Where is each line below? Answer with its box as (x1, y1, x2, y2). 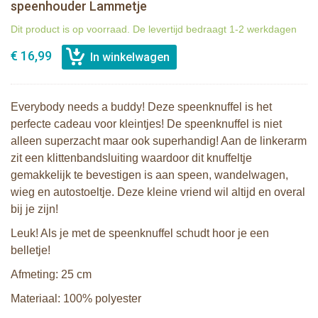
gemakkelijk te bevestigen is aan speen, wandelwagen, (11, 169, 288, 182)
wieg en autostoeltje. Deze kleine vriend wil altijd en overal (11, 186, 305, 199)
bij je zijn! (11, 203, 58, 216)
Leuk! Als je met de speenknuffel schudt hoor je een (11, 227, 269, 240)
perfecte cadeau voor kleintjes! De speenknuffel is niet (11, 118, 282, 131)
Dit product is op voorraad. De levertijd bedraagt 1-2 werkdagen (11, 23, 297, 35)
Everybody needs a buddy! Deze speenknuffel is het (11, 101, 272, 114)
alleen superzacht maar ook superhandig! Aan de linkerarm (11, 135, 307, 148)
